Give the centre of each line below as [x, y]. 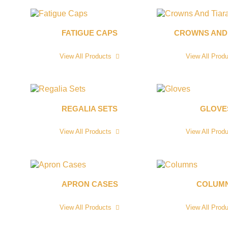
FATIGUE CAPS [90, 33]
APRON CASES [90, 184]
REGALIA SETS [90, 109]
